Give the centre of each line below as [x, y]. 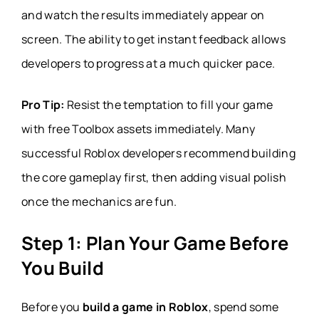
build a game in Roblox [145, 307]
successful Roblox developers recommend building [159, 153]
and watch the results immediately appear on [143, 15]
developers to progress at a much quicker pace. [148, 64]
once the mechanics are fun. [99, 202]
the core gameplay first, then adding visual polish [154, 178]
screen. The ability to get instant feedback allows [154, 40]
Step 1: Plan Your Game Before [155, 244]
